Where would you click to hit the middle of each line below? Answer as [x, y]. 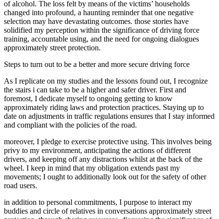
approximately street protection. [52, 47]
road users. [21, 185]
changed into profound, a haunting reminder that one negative [99, 12]
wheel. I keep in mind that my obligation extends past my [92, 168]
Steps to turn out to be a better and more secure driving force [97, 64]
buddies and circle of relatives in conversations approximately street [108, 211]
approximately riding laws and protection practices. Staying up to [104, 107]
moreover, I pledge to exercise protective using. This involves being [108, 141]
